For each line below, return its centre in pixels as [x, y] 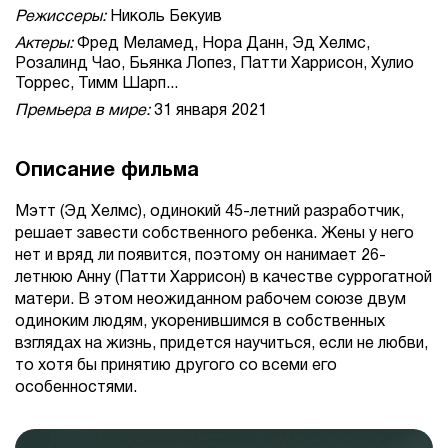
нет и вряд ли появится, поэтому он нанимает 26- [200, 256]
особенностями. [76, 388]
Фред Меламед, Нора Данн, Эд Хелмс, [221, 44]
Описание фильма [107, 171]
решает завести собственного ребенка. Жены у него [214, 234]
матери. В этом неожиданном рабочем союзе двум [210, 300]
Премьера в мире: [82, 111]
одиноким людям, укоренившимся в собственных [200, 322]
